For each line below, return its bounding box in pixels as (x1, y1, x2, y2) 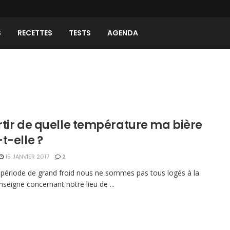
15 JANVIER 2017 (4, 152, 49, 161)
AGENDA (107, 28, 138, 38)
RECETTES (17, 28, 52, 38)
